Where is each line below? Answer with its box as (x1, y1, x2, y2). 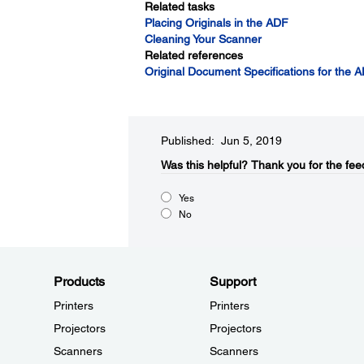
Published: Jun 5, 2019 (160, 134, 282, 147)
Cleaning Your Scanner (144, 32, 262, 45)
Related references (144, 49, 243, 62)
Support (209, 274, 256, 289)
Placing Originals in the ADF (144, 16, 288, 29)
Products (54, 274, 105, 289)
